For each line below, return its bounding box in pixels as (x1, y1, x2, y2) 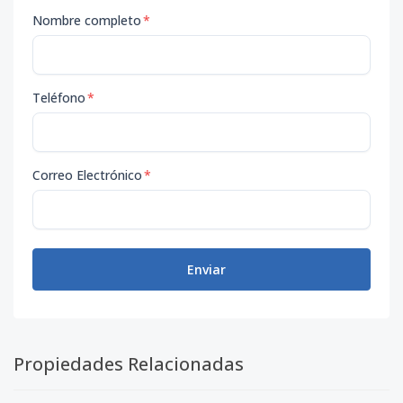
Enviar (186, 261, 226, 278)
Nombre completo (32, 12, 141, 29)
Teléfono (32, 89, 85, 106)
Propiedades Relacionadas (13, 352, 244, 376)
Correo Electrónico (32, 166, 142, 184)
